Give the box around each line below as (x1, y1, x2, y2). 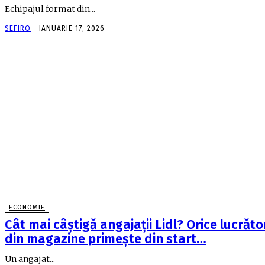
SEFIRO (5, 24, 31, 33)
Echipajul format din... (5, 4, 95, 15)
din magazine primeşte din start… (5, 230, 206, 247)
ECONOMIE (9, 203, 45, 211)
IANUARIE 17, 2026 (39, 24, 105, 33)
